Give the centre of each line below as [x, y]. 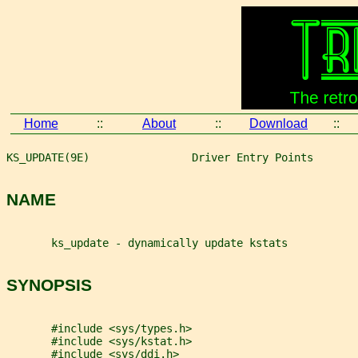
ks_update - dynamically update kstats [147, 243]
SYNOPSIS [49, 285]
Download [278, 123]
